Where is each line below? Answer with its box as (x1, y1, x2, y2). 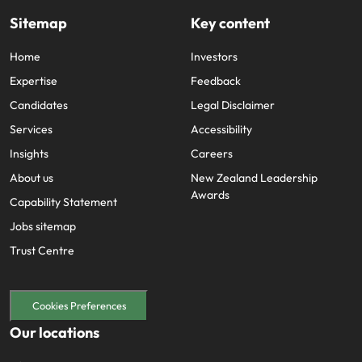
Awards (191, 187, 229, 202)
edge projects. (234, 9, 307, 23)
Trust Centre (10, 243, 74, 258)
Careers (191, 146, 233, 161)
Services (10, 122, 53, 137)
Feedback (191, 74, 241, 88)
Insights (10, 146, 48, 161)
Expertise (10, 74, 57, 88)
